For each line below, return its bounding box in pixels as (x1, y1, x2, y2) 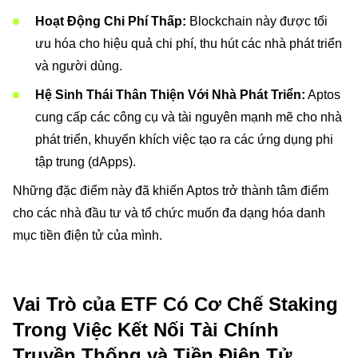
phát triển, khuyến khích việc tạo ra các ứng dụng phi (35, 133, 333, 146)
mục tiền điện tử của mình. (13, 229, 162, 242)
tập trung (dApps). (35, 155, 136, 169)
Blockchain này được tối (186, 14, 328, 28)
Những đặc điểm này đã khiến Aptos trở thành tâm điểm (13, 184, 328, 197)
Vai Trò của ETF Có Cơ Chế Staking (13, 293, 338, 315)
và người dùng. (35, 59, 122, 73)
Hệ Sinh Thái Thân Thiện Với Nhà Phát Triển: (35, 88, 305, 101)
